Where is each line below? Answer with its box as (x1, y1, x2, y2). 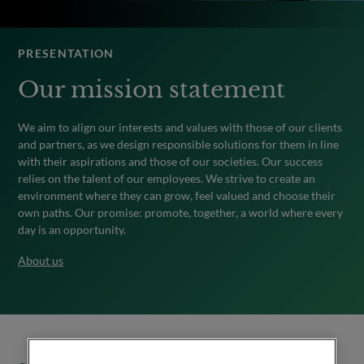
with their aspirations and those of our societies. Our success (18, 154, 323, 169)
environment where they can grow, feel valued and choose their (18, 188, 336, 203)
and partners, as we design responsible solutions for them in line (18, 137, 339, 152)
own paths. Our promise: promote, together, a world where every (18, 206, 343, 220)
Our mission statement (18, 76, 285, 104)
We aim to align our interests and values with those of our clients (18, 120, 342, 135)
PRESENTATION (18, 45, 115, 60)
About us (18, 253, 63, 268)
